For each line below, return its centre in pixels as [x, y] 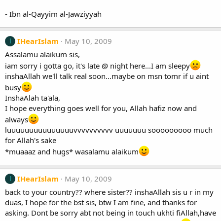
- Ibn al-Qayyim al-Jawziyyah [53, 14]
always [17, 119]
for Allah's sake [31, 140]
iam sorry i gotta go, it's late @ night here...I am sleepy [97, 66]
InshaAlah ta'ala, [33, 98]
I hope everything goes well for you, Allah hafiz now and [101, 108]
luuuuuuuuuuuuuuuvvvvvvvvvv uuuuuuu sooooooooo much [109, 130]
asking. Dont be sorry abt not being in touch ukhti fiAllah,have [110, 213]
